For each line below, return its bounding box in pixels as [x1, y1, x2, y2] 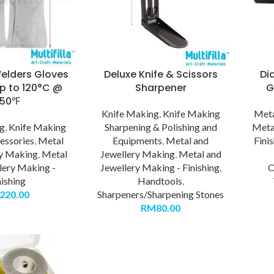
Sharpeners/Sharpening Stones [97, 188, 224, 201]
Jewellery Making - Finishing [100, 161, 220, 174]
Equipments [113, 135, 163, 147]
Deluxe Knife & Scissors [103, 67, 218, 82]
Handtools [137, 175, 182, 187]
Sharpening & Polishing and [104, 121, 217, 133]
